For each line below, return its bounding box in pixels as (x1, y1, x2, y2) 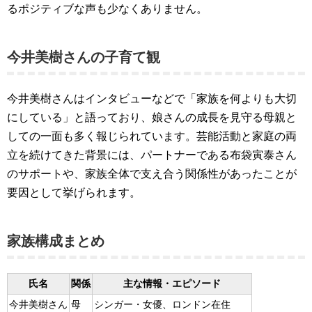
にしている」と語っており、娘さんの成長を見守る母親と (7, 111, 297, 123)
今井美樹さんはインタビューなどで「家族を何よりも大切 (7, 93, 297, 104)
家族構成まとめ (7, 233, 104, 249)
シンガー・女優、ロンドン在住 (94, 299, 231, 310)
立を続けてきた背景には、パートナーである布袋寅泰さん (7, 149, 297, 161)
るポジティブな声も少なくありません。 (7, 3, 208, 15)
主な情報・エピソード (123, 279, 221, 289)
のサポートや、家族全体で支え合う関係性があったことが (7, 168, 297, 180)
